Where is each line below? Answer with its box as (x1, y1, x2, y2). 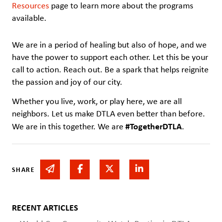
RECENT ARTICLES (12, 201, 78, 214)
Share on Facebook (82, 163, 151, 175)
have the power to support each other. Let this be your (12, 51, 208, 63)
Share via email (54, 163, 109, 175)
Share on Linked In (143, 163, 208, 175)
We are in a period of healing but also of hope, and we (12, 38, 207, 51)
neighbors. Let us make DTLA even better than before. (12, 108, 205, 120)
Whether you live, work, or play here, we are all (12, 95, 182, 108)
